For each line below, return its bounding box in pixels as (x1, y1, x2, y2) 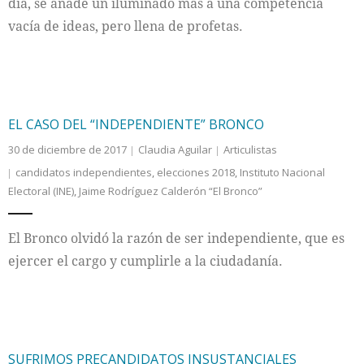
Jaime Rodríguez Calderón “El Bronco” (79, 184, 262, 198)
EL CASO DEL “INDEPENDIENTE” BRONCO (8, 115, 264, 133)
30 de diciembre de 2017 (8, 142, 127, 157)
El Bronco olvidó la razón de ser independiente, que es (8, 229, 344, 247)
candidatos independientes (15, 165, 152, 180)
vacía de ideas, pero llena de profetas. (8, 17, 243, 35)
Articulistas (223, 142, 277, 157)
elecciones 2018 (157, 165, 235, 180)
